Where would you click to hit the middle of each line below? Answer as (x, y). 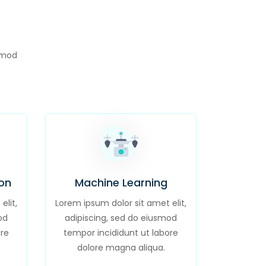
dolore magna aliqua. (121, 248)
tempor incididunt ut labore (121, 233)
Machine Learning (121, 183)
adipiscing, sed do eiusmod (121, 218)
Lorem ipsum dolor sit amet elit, (121, 203)
